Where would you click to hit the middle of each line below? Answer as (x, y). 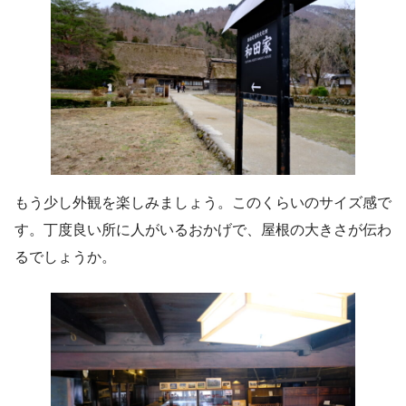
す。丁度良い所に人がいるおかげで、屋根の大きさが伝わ (203, 230)
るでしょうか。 (65, 257)
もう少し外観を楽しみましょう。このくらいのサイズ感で (203, 203)
